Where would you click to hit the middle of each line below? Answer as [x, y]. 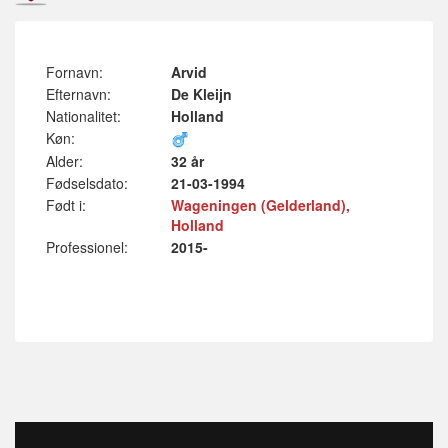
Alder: [64, 161]
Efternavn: [78, 94]
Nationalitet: [83, 116]
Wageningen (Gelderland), [260, 205]
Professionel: [87, 247]
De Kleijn [201, 94]
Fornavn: [74, 72]
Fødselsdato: [87, 183]
